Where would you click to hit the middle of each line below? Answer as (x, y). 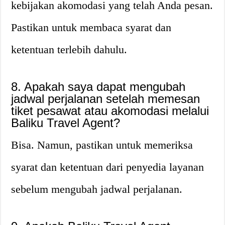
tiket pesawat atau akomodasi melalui (110, 111)
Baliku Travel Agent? (66, 123)
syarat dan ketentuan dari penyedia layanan (108, 167)
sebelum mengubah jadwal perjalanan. (97, 189)
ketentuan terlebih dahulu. (69, 49)
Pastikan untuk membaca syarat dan (91, 27)
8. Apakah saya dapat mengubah (98, 87)
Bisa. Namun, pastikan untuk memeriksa (102, 145)
